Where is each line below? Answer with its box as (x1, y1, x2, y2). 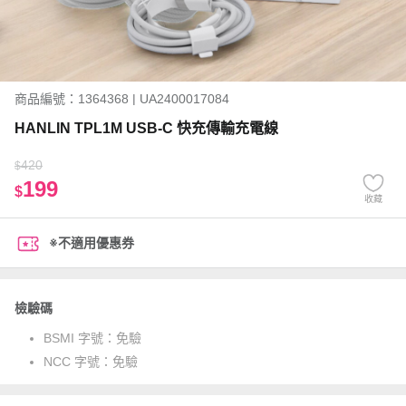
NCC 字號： (43, 354, 112, 369)
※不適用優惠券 (49, 236, 134, 250)
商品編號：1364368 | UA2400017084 (14, 92, 229, 106)
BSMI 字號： (43, 331, 116, 345)
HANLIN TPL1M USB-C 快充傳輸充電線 (14, 121, 278, 136)
